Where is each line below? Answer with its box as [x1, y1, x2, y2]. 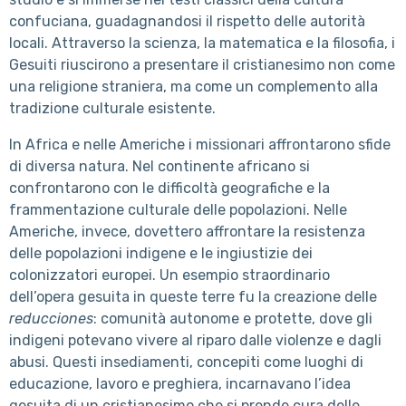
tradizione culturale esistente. [9, 99, 219, 117]
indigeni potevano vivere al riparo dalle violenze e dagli [9, 331, 382, 349]
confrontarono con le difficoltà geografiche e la [9, 179, 330, 197]
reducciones [9, 309, 93, 327]
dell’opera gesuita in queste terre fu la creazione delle [9, 287, 377, 305]
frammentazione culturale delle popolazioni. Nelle [9, 200, 347, 218]
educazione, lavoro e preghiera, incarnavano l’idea [9, 374, 351, 392]
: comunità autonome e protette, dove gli [93, 309, 372, 327]
